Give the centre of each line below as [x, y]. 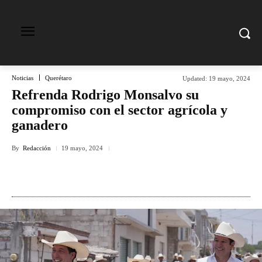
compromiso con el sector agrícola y [120, 110]
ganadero [40, 125]
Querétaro [58, 77]
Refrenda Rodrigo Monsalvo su [105, 95]
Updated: [195, 78]
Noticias [23, 77]
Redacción [37, 148]
